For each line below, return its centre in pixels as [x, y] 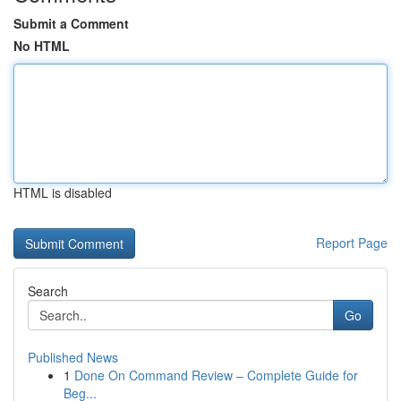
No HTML [42, 46]
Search [48, 291]
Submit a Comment [71, 23]
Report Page [352, 243]
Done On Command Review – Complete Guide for [216, 375]
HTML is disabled [63, 192]
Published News [73, 357]
